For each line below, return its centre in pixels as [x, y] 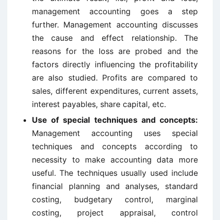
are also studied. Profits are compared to [115, 78]
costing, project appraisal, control [115, 213]
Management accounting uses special [115, 133]
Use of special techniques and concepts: [115, 120]
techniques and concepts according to [115, 146]
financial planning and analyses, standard [115, 186]
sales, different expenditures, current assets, [115, 91]
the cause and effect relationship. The [115, 38]
